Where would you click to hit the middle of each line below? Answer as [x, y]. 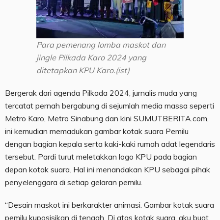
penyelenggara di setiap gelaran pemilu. [74, 182]
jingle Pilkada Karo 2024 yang [91, 58]
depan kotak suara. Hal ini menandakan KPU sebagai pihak [108, 170]
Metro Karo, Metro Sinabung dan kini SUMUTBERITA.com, [107, 119]
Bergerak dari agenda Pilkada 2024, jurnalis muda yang [101, 93]
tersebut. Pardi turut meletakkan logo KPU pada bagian [101, 157]
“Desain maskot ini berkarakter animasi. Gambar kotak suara [110, 205]
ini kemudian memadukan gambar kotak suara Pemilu [97, 131]
